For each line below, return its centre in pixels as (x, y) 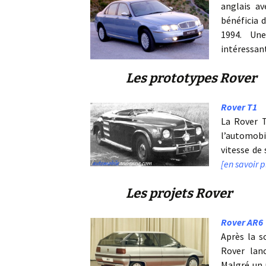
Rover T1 (239, 107)
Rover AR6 (242, 222)
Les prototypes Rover (191, 78)
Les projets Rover (179, 193)
